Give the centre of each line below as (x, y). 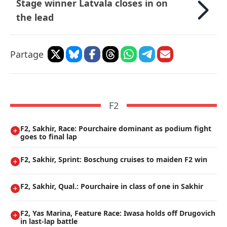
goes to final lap (49, 137)
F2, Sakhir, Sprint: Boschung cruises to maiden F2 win (114, 160)
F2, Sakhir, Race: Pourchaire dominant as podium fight (116, 129)
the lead (35, 17)
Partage (27, 54)
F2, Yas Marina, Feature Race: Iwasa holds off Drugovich (118, 213)
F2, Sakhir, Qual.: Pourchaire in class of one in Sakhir (112, 186)
